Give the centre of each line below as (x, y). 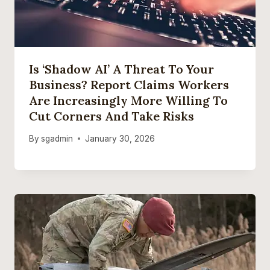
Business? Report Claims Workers (129, 85)
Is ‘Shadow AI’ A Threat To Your (121, 69)
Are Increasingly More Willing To (128, 101)
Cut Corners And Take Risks (111, 116)
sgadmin (57, 138)
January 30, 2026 (120, 138)
